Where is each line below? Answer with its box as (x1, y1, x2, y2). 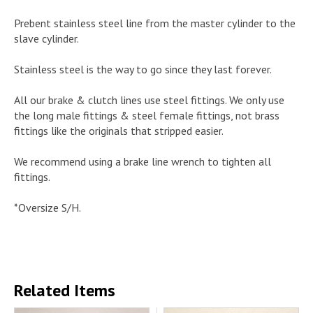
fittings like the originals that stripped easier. (14, 123, 224, 138)
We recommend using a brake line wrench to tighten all (14, 154, 271, 168)
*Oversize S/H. (14, 200, 81, 214)
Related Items (14, 279, 115, 301)
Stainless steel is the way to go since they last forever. (14, 61, 272, 76)
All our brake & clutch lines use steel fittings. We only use (14, 92, 284, 107)
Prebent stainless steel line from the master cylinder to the (14, 15, 296, 30)
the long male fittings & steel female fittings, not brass (14, 108, 279, 122)
